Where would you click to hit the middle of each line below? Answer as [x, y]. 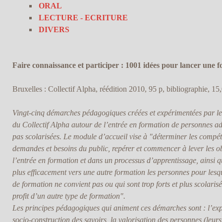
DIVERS [54, 30]
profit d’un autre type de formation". [69, 196]
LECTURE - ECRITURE [83, 18]
